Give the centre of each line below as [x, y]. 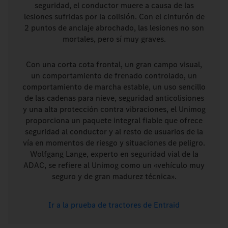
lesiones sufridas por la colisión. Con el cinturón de [114, 16]
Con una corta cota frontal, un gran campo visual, [114, 64]
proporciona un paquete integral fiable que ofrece [114, 120]
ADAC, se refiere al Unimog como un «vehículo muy [114, 165]
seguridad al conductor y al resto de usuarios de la [114, 131]
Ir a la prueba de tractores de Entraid [114, 205]
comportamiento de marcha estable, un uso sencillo [114, 87]
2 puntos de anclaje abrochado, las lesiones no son [114, 27]
